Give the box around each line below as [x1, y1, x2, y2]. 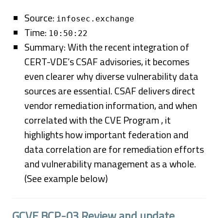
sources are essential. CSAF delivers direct [24, 83, 195, 98]
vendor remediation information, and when [24, 98, 197, 113]
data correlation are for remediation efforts [24, 142, 204, 157]
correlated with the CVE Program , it [24, 112, 171, 127]
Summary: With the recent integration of [24, 39, 189, 54]
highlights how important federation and [24, 127, 188, 142]
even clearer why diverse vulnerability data [24, 69, 199, 84]
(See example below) [24, 171, 108, 186]
